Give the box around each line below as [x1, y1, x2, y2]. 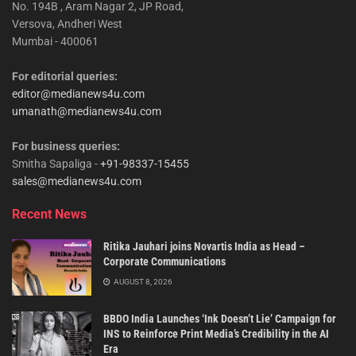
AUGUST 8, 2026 [112, 277, 172, 286]
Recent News [12, 206, 87, 222]
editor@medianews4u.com [12, 87, 145, 100]
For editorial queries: [12, 69, 118, 83]
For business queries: [12, 139, 120, 153]
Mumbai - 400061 [12, 34, 99, 48]
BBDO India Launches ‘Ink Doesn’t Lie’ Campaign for [103, 312, 336, 326]
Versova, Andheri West [12, 17, 122, 30]
